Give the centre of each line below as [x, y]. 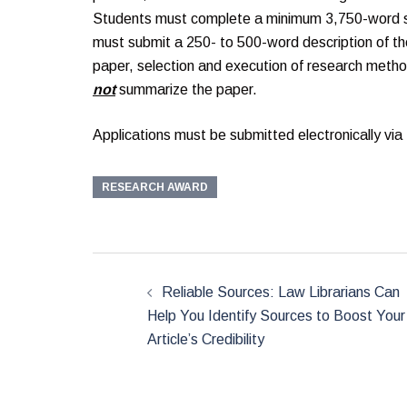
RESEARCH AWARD [155, 188]
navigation [157, 297]
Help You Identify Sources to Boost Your [276, 316]
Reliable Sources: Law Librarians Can [281, 293]
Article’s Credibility [206, 340]
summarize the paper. [188, 90]
